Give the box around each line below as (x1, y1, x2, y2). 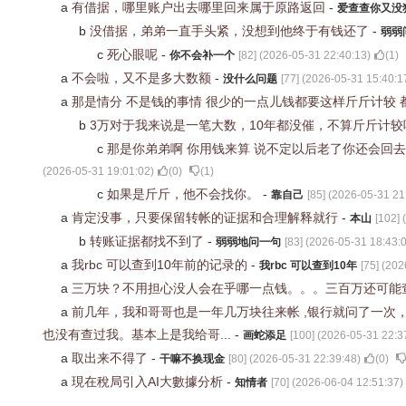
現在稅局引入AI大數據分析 (72, 374, 227, 389)
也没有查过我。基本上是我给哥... (43, 327, 235, 342)
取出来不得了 (72, 351, 151, 365)
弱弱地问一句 (216, 236, 281, 248)
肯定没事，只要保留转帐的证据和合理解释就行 (72, 210, 342, 225)
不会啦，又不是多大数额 (72, 71, 215, 85)
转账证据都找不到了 (90, 234, 208, 248)
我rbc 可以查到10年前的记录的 (72, 257, 251, 272)
